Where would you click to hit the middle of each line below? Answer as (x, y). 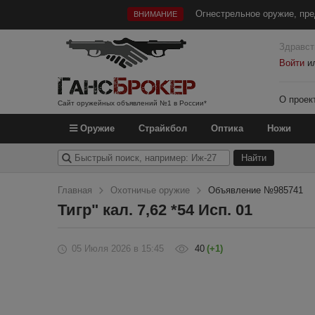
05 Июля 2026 (101, 249)
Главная (75, 190)
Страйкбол (163, 128)
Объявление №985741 (256, 190)
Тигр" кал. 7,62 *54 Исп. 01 (155, 210)
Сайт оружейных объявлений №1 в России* (132, 103)
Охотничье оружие (150, 190)
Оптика (227, 128)
